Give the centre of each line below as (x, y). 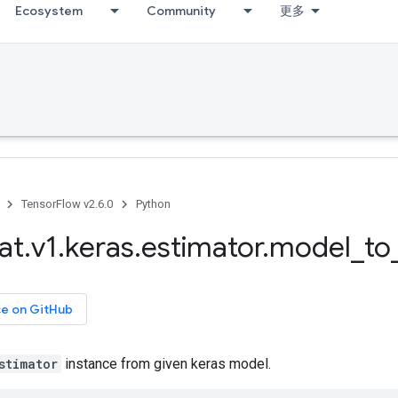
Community (181, 11)
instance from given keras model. (166, 364)
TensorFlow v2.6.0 (67, 204)
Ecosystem (49, 11)
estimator (202, 247)
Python (153, 204)
